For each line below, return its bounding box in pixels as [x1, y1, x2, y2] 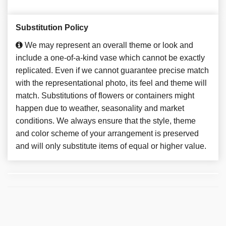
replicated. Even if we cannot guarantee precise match [16, 66, 209, 75]
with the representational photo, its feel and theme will [16, 78, 207, 87]
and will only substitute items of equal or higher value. [16, 141, 206, 150]
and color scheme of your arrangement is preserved [16, 129, 199, 138]
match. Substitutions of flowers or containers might [16, 91, 194, 100]
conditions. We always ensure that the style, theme [16, 116, 196, 125]
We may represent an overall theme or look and [23, 40, 193, 49]
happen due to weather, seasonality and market [16, 103, 184, 112]
